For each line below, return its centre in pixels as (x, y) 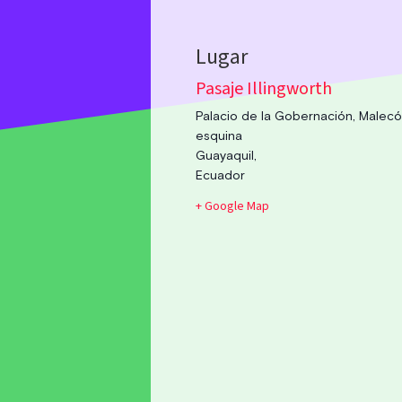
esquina (219, 136)
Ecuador (221, 175)
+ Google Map (233, 206)
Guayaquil (225, 156)
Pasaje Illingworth (264, 88)
